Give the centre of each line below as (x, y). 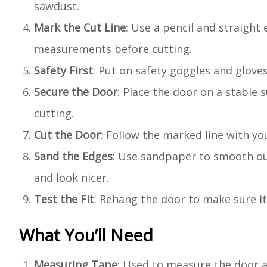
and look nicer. (72, 178)
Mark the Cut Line (80, 27)
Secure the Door (76, 92)
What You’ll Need (86, 235)
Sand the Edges (73, 156)
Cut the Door (67, 135)
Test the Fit (64, 199)
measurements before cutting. (113, 49)
